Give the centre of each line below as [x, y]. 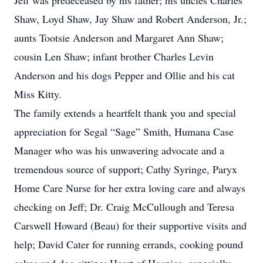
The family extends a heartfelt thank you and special [125, 113]
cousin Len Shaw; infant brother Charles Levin [114, 56]
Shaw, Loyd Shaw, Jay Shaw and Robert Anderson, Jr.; [130, 19]
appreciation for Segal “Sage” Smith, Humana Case [124, 131]
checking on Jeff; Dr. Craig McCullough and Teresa [124, 207]
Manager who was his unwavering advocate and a [119, 150]
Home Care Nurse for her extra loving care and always [130, 188]
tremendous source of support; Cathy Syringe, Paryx [126, 169]
